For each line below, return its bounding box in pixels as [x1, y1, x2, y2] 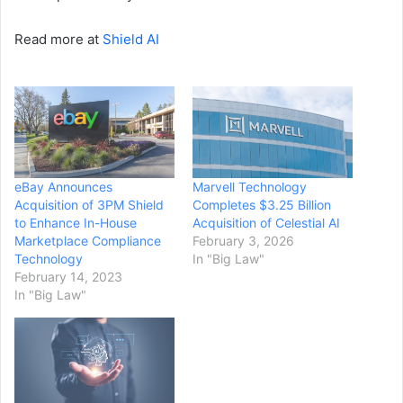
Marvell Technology [193, 178, 307, 194]
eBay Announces [14, 178, 112, 194]
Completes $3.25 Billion [193, 196, 331, 212]
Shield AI [103, 30, 159, 48]
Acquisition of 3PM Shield [14, 196, 164, 212]
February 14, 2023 [14, 268, 122, 284]
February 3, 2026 [193, 232, 294, 248]
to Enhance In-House [14, 214, 137, 230]
